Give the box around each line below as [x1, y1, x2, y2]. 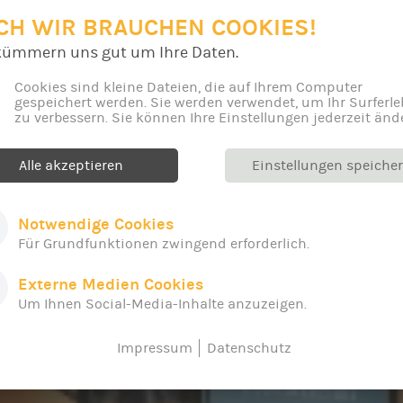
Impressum [116, 339, 193, 356]
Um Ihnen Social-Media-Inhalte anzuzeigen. [18, 295, 307, 312]
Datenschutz [206, 339, 291, 356]
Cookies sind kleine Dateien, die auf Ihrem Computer [14, 78, 363, 95]
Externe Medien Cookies [18, 274, 203, 294]
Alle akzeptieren [18, 157, 123, 174]
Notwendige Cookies [18, 214, 174, 234]
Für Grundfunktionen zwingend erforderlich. [18, 235, 309, 252]
